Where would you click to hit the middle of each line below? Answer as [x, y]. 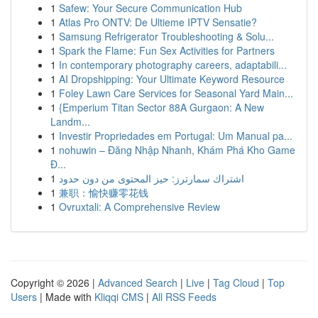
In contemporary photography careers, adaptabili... [173, 65]
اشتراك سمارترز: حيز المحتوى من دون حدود [152, 178]
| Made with [66, 297]
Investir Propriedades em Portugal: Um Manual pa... [176, 136]
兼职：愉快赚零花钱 [104, 192]
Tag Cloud [236, 283]
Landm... [70, 121]
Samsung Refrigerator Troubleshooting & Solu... [166, 36]
